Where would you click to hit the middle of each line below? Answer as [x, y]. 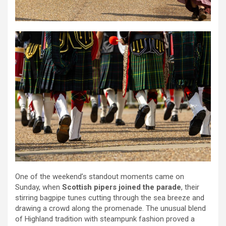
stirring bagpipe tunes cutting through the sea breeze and [110, 198]
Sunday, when [39, 187]
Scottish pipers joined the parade [122, 187]
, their [190, 187]
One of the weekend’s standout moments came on [100, 177]
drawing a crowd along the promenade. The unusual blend [110, 209]
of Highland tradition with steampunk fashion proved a [105, 219]
